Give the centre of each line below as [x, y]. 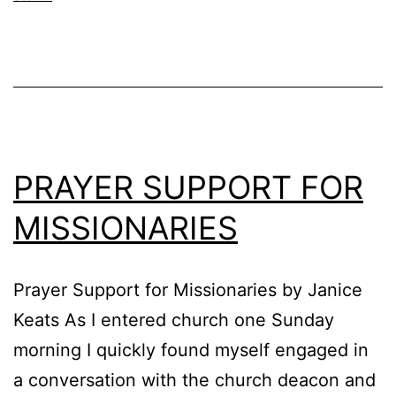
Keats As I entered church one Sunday [174, 320]
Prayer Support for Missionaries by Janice [188, 289]
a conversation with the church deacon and [194, 380]
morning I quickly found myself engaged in [191, 350]
